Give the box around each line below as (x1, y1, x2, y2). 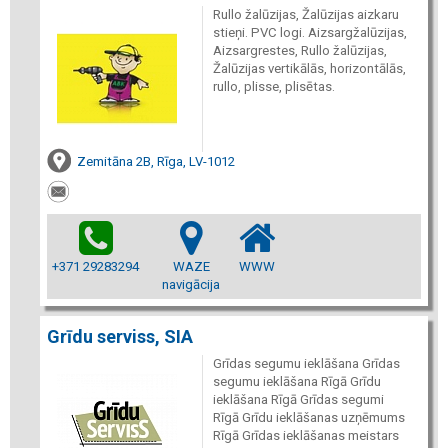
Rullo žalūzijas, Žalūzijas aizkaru (212, 7, 399, 22)
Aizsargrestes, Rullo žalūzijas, (212, 43, 387, 58)
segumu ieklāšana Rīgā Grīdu (212, 373, 381, 389)
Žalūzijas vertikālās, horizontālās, (212, 61, 406, 76)
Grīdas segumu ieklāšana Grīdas (212, 355, 400, 371)
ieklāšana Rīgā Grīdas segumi (212, 391, 384, 407)
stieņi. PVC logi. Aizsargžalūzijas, (212, 25, 407, 40)
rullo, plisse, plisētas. (212, 79, 335, 94)
